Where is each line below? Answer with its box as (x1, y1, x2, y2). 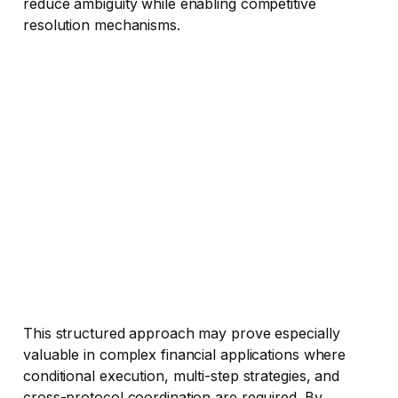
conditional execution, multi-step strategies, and (23, 366, 340, 385)
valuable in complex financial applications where (23, 345, 346, 363)
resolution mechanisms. (23, 16, 180, 35)
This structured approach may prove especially (23, 323, 340, 342)
